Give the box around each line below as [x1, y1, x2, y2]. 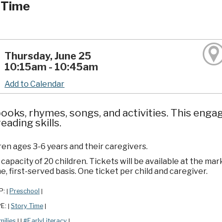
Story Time [11, 202, 43, 210]
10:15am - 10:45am [4, 60, 99, 73]
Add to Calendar [4, 79, 65, 89]
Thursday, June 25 [4, 50, 92, 62]
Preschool [9, 187, 40, 195]
